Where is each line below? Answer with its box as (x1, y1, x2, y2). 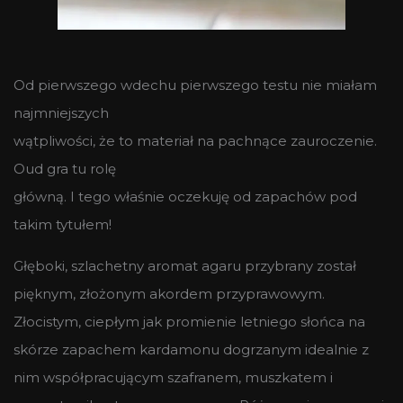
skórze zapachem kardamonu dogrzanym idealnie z (13, 340, 369, 358)
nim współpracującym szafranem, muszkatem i (13, 368, 333, 386)
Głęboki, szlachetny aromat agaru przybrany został (13, 256, 356, 274)
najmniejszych (13, 103, 109, 121)
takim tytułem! (13, 215, 112, 233)
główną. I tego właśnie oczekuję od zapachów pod (13, 187, 357, 205)
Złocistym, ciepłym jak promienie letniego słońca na (13, 312, 365, 330)
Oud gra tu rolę (13, 159, 116, 177)
